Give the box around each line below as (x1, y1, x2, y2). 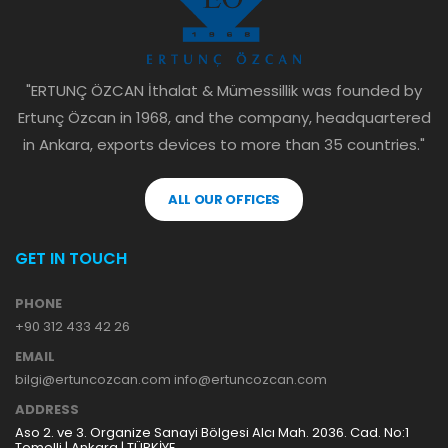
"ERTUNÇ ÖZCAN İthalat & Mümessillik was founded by (26, 80, 422, 102)
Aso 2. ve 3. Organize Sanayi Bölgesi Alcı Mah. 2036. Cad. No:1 (15, 423, 409, 443)
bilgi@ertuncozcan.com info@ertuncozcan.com (15, 370, 327, 390)
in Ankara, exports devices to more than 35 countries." (23, 134, 425, 156)
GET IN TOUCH (15, 247, 127, 271)
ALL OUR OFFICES (167, 190, 281, 210)
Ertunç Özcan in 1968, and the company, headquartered (17, 107, 431, 129)
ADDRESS (15, 400, 79, 420)
